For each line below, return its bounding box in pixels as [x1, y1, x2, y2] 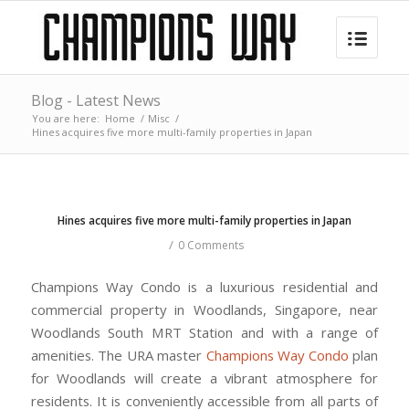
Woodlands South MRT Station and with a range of [30, 322, 379, 341]
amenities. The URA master [30, 345, 206, 364]
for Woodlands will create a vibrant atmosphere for [30, 368, 379, 387]
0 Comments [178, 237, 245, 253]
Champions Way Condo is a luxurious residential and [30, 277, 379, 296]
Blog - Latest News [30, 90, 161, 110]
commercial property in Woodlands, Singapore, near [30, 299, 379, 319]
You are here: [31, 111, 100, 125]
